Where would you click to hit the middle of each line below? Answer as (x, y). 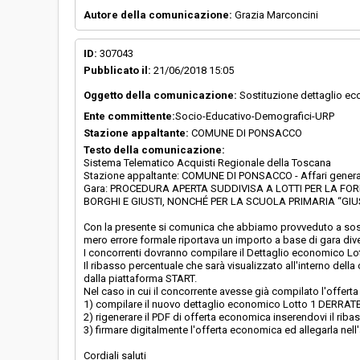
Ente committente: (129, 116)
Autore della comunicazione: (158, 15)
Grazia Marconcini (275, 15)
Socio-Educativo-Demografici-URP (255, 116)
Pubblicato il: (117, 70)
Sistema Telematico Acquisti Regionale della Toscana (207, 163)
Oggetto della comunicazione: (160, 95)
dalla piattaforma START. (140, 278)
